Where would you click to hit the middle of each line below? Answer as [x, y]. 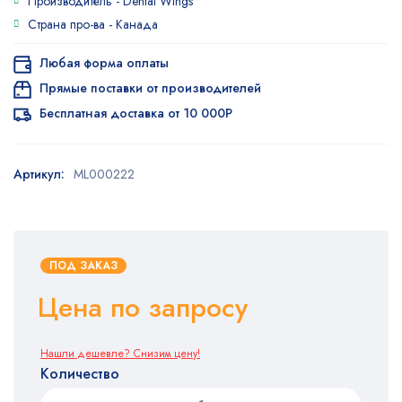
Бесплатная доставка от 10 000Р [134, 113]
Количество [80, 374]
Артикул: [39, 174]
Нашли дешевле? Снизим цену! [120, 354]
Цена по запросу [143, 307]
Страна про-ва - [72, 24]
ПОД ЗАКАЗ [83, 266]
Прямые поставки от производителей [149, 88]
